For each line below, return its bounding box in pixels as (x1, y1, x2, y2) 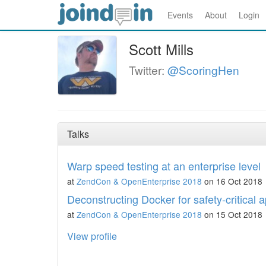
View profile (67, 229, 117, 243)
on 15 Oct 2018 (202, 208, 262, 220)
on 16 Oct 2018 (202, 175, 262, 187)
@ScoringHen (167, 62, 239, 78)
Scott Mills (129, 39, 194, 59)
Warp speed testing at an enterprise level (67, 158, 261, 173)
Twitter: (129, 62, 167, 78)
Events (167, 9, 193, 21)
